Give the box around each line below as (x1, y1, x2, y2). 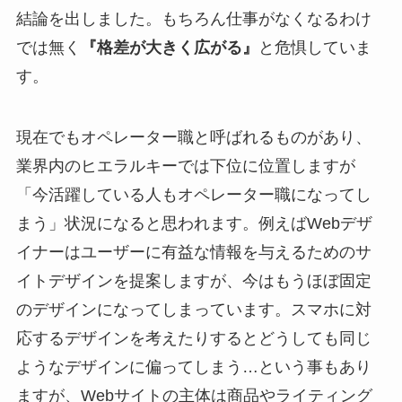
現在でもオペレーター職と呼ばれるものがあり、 (15, 127, 371, 146)
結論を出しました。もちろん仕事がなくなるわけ (15, 9, 371, 28)
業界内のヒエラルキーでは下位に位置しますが (15, 156, 355, 175)
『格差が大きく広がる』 (80, 38, 258, 57)
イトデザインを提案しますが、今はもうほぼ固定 (15, 271, 371, 290)
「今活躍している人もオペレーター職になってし (15, 185, 371, 204)
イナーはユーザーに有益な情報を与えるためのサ (15, 242, 371, 261)
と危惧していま (258, 38, 371, 57)
